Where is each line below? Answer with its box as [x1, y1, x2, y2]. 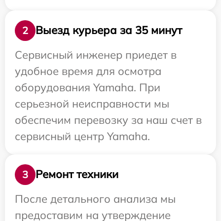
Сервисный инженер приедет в [15, 47, 177, 62]
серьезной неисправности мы [15, 96, 169, 110]
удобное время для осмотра [15, 64, 161, 78]
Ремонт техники [36, 167, 118, 182]
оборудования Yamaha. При [15, 80, 160, 94]
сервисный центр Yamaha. [15, 129, 150, 143]
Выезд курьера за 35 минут [36, 23, 182, 37]
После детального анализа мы [15, 191, 176, 206]
